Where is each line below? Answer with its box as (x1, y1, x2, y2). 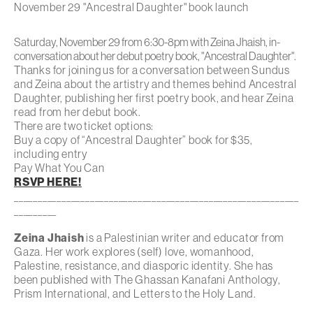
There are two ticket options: (14, 118, 154, 133)
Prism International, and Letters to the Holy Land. (14, 286, 256, 300)
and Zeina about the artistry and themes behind (14, 76, 247, 91)
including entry (14, 146, 89, 161)
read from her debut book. (14, 104, 142, 119)
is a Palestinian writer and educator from (84, 230, 285, 245)
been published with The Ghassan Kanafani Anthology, (14, 272, 281, 286)
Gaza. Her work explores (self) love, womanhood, (14, 244, 254, 259)
